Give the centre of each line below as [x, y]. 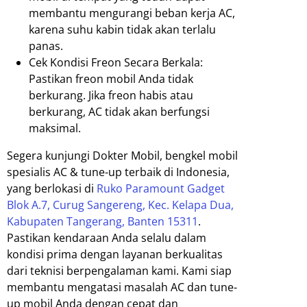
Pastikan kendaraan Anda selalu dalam [107, 238]
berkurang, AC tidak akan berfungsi [119, 112]
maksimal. [55, 128]
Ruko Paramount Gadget [161, 189]
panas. [46, 46]
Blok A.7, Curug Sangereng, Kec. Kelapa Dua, [120, 205]
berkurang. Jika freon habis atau [111, 96]
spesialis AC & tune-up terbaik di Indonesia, [118, 172]
